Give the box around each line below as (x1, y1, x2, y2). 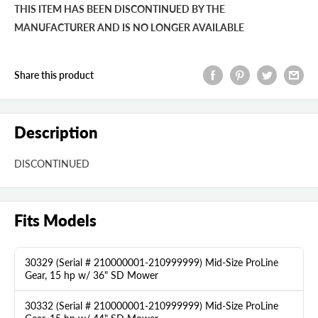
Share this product (14, 69, 94, 82)
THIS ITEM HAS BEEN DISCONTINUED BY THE (14, 3, 225, 15)
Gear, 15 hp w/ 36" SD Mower (25, 269, 158, 282)
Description (14, 123, 98, 143)
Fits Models (14, 211, 97, 231)
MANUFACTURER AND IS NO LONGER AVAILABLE (14, 21, 244, 33)
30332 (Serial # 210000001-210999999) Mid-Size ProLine (25, 300, 278, 312)
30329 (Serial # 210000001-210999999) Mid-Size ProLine (25, 256, 278, 269)
